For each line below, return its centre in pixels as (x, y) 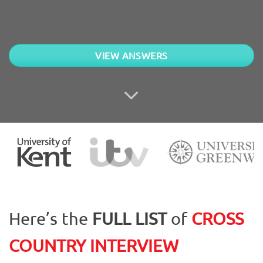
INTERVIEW (132, 246)
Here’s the (50, 219)
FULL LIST (129, 219)
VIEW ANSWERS (131, 55)
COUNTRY (47, 246)
